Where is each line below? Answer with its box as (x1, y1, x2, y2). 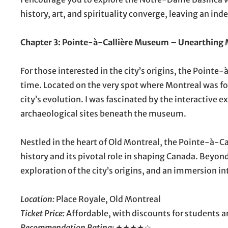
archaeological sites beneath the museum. (20, 108, 186, 119)
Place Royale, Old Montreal (54, 193, 161, 204)
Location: (20, 193, 54, 204)
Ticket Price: (20, 208, 65, 218)
